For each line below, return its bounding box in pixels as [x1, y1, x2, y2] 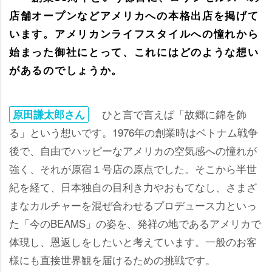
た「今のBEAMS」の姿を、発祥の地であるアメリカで [9, 215, 261, 231]
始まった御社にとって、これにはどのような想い [9, 44, 259, 59]
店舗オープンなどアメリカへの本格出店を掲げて [9, 7, 259, 22]
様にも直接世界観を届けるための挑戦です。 [9, 251, 216, 267]
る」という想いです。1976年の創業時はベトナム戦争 [9, 124, 258, 140]
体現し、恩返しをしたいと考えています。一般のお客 [9, 233, 257, 249]
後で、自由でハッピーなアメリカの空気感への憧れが [9, 142, 257, 158]
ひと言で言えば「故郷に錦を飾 [92, 106, 246, 121]
